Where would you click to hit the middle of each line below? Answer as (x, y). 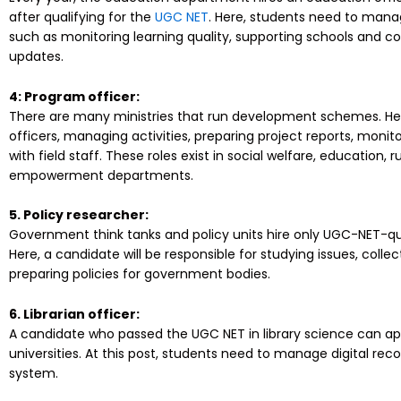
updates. (36, 57)
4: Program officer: (74, 96)
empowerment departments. (101, 175)
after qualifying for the (82, 17)
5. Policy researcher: (79, 215)
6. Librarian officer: (74, 314)
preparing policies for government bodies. (140, 274)
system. (34, 373)
